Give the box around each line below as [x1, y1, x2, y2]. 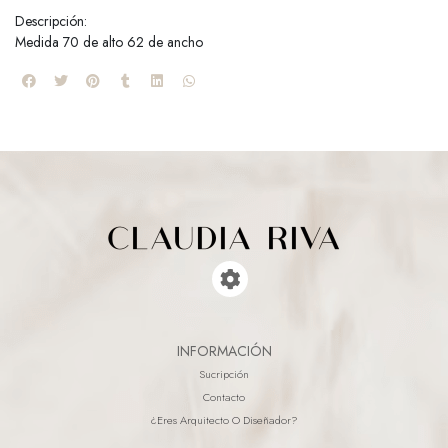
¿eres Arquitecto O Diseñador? [150, 412, 298, 429]
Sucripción [199, 366, 249, 383]
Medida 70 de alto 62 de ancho [15, 31, 203, 52]
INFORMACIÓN [176, 341, 272, 362]
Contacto [203, 389, 245, 406]
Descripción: [15, 10, 87, 31]
